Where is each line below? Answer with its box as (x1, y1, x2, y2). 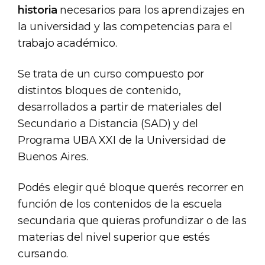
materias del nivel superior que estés (18, 230, 210, 244)
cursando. (18, 247, 69, 260)
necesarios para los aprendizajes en (57, 3, 245, 17)
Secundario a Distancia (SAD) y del (18, 117, 199, 130)
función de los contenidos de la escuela (18, 197, 223, 211)
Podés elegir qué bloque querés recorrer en (18, 180, 244, 194)
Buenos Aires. (18, 150, 88, 163)
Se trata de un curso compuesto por (18, 67, 205, 80)
